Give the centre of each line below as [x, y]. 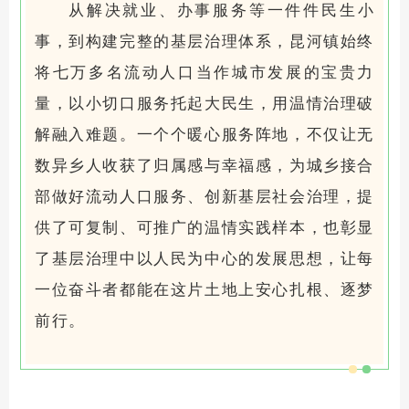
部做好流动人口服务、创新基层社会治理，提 [204, 197]
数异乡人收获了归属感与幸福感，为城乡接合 [204, 166]
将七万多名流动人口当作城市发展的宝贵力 [204, 73]
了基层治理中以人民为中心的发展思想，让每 [204, 259]
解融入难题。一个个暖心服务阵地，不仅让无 [204, 135]
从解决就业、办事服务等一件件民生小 [221, 11]
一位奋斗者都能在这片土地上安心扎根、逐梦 [204, 290]
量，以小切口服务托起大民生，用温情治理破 [204, 104]
